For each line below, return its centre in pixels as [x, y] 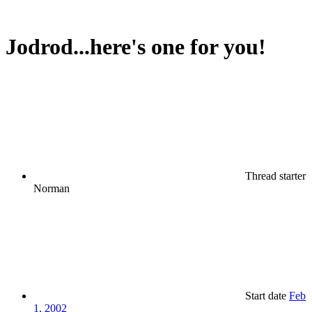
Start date [266, 295]
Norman [52, 188]
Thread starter [275, 175]
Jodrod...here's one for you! [136, 47]
